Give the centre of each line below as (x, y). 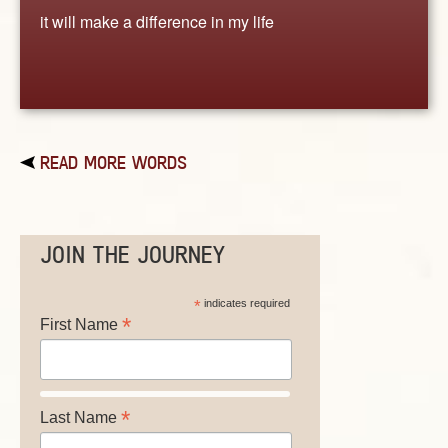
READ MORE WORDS (113, 162)
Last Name (80, 418)
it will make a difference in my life (157, 21)
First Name (81, 325)
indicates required (245, 303)
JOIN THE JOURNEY (132, 255)
